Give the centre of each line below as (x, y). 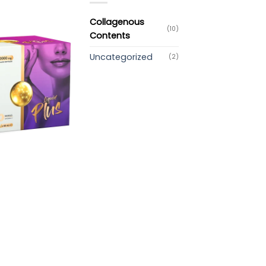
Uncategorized (121, 57)
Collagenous (117, 22)
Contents (110, 35)
